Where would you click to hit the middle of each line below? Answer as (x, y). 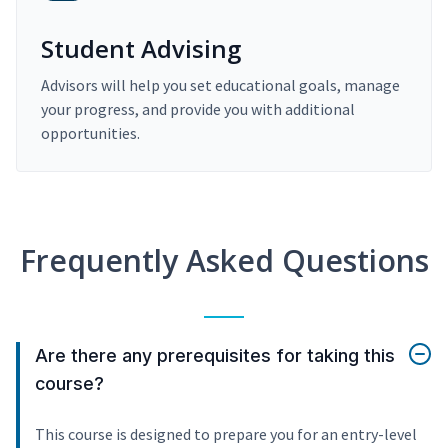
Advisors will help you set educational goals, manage (220, 85)
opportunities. (90, 133)
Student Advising (141, 49)
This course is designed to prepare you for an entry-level (226, 434)
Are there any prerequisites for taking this (215, 356)
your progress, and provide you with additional (198, 109)
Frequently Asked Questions (224, 261)
